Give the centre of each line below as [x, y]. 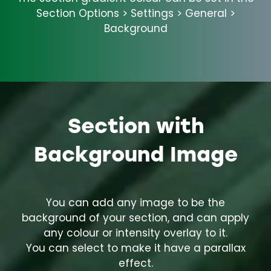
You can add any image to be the [135, 204]
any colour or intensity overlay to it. [135, 234]
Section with [135, 125]
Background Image [135, 153]
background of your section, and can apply [135, 219]
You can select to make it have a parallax [135, 250]
